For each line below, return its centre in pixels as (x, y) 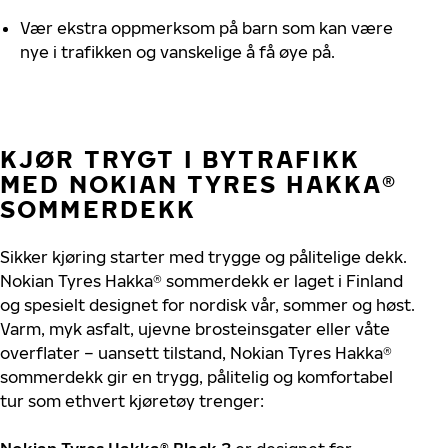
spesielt (54, 305)
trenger (229, 401)
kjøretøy (162, 401)
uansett (128, 353)
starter (137, 257)
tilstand (192, 353)
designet (123, 305)
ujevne (164, 329)
